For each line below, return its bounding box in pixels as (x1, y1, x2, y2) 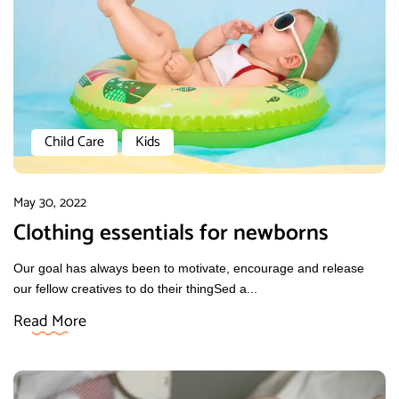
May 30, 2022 (13, 191, 86, 214)
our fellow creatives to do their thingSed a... (13, 281, 257, 296)
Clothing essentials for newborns (13, 214, 329, 252)
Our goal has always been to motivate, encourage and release (13, 260, 364, 275)
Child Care (45, 129, 104, 154)
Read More (13, 307, 86, 335)
